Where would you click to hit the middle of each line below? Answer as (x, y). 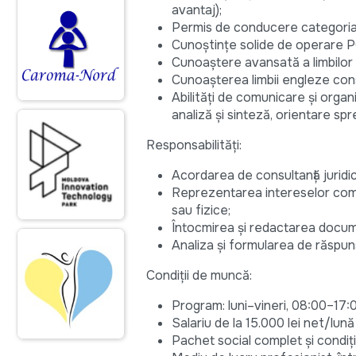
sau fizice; (201, 210)
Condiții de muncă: (199, 275)
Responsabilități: (194, 145)
